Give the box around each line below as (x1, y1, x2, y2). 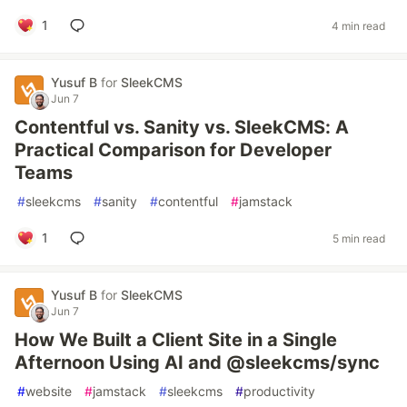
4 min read (332, 18, 385, 33)
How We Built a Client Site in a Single (15, 329, 337, 351)
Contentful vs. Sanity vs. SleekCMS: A (15, 116, 349, 138)
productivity (243, 383, 315, 399)
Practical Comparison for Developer (15, 139, 332, 161)
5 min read (333, 231, 385, 245)
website (25, 383, 72, 399)
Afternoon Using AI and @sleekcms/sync (15, 352, 380, 373)
